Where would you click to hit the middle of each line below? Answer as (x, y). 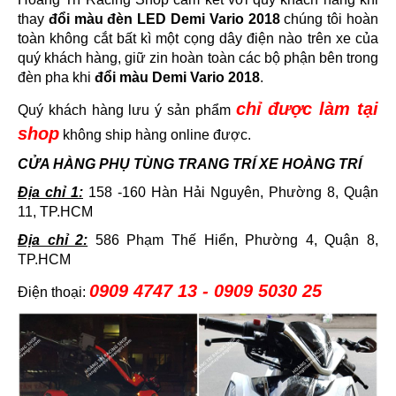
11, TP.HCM (55, 212)
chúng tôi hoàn (329, 19)
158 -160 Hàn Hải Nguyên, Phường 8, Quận (231, 193)
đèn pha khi (56, 78)
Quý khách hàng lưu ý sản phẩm (127, 110)
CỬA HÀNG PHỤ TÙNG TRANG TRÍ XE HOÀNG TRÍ (190, 164)
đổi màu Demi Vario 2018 (177, 78)
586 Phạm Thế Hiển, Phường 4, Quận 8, (233, 240)
